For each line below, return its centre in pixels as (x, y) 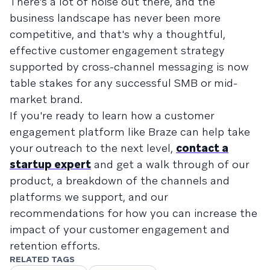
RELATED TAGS (42, 259)
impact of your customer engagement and (120, 229)
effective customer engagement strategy (117, 50)
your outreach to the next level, (93, 148)
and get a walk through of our (170, 164)
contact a (202, 148)
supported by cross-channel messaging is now (129, 66)
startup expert (50, 164)
